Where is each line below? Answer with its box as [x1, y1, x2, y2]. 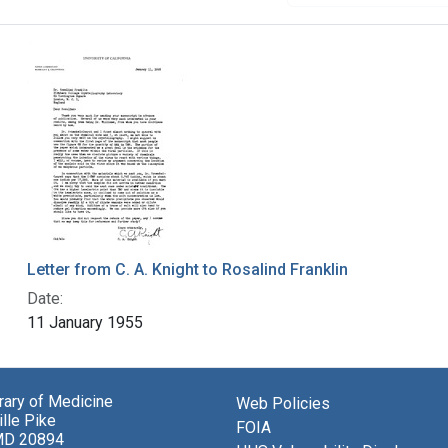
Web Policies [236, 394, 330, 414]
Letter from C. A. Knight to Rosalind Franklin [26, 260, 348, 280]
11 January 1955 [26, 313, 143, 333]
